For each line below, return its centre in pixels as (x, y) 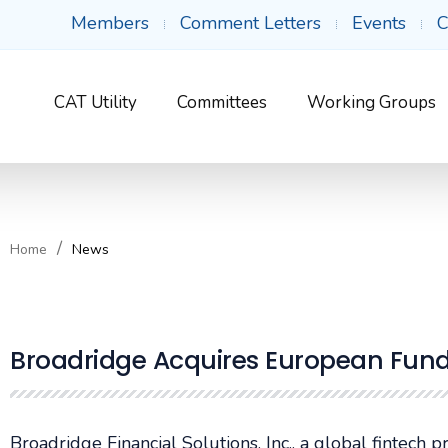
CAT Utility (95, 102)
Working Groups (371, 102)
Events (379, 23)
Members (110, 23)
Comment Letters (250, 23)
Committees (222, 102)
